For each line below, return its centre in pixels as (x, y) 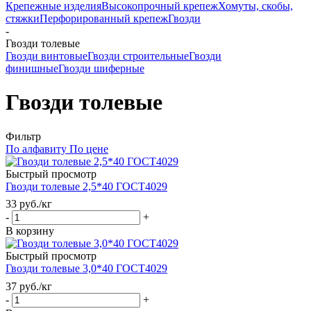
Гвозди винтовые (47, 56)
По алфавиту (36, 149)
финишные (32, 68)
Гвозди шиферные (101, 68)
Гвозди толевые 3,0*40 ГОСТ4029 (86, 269)
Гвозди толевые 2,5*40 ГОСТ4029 (86, 186)
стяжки (23, 18)
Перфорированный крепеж (104, 18)
